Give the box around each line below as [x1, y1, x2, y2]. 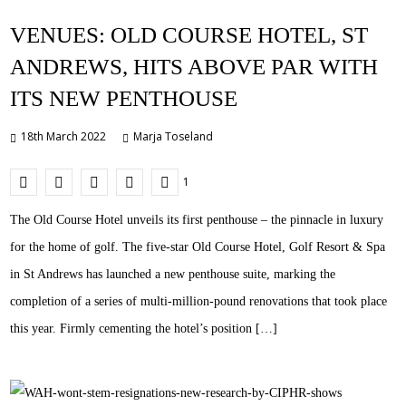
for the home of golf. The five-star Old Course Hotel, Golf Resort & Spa [10, 239, 386, 254]
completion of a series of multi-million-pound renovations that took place [10, 294, 388, 308]
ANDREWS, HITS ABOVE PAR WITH [10, 53, 379, 79]
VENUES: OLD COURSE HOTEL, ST [10, 22, 369, 47]
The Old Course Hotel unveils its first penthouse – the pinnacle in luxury [10, 212, 384, 227]
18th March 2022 [21, 128, 107, 144]
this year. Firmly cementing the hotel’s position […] [10, 321, 278, 335]
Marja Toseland [133, 128, 214, 144]
